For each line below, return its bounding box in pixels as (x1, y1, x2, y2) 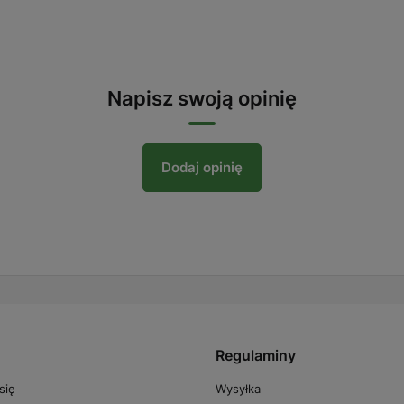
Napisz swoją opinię (107, 86, 297, 110)
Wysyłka (216, 381, 261, 396)
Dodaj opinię (161, 159, 243, 176)
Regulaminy (216, 345, 296, 364)
